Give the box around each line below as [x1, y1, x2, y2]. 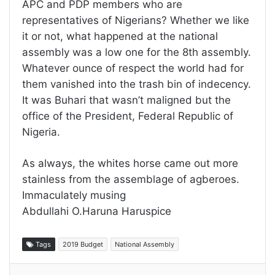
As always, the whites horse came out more [22, 157, 238, 170]
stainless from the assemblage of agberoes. [22, 173, 239, 186]
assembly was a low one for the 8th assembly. [22, 46, 251, 59]
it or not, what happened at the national [22, 30, 218, 43]
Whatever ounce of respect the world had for [22, 62, 244, 75]
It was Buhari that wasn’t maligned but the [22, 94, 231, 107]
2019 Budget [63, 240, 103, 249]
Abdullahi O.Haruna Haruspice [22, 205, 171, 218]
